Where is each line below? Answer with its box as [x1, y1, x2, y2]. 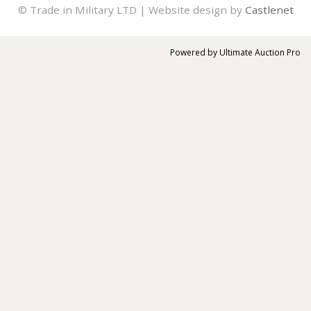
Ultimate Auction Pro [219, 47, 301, 58]
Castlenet [244, 2, 294, 17]
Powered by [170, 47, 219, 58]
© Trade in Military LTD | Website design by [17, 2, 245, 17]
